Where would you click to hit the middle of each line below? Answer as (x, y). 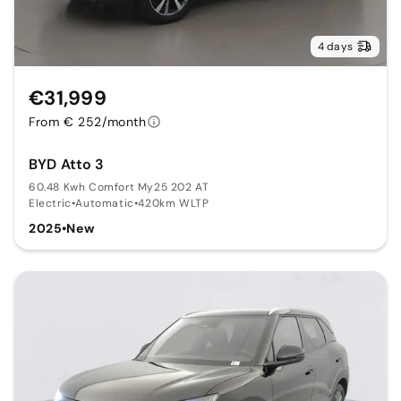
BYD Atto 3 (67, 165)
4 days (335, 47)
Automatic (105, 204)
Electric (50, 204)
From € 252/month (88, 122)
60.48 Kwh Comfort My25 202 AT (119, 188)
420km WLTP (174, 204)
